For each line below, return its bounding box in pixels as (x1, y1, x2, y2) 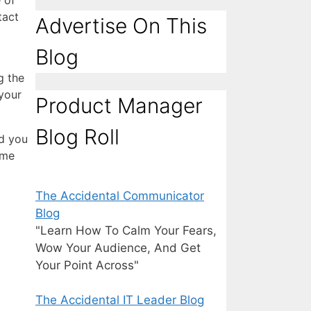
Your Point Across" (35, 258, 139, 273)
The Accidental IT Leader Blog (35, 293, 204, 308)
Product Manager (35, 93, 203, 119)
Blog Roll (35, 124, 119, 150)
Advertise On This (35, 13, 207, 39)
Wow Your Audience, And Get (35, 241, 201, 255)
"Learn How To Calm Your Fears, (35, 224, 217, 238)
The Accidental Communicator (35, 189, 204, 203)
